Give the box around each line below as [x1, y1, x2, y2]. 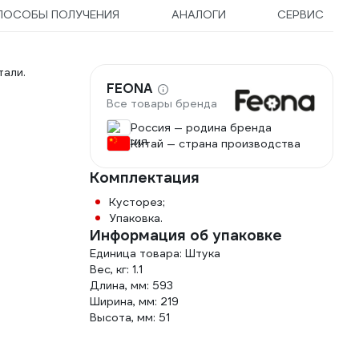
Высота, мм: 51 [90, 310, 170, 325]
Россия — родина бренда [131, 120, 272, 135]
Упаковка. [109, 211, 163, 225]
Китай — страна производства [131, 136, 301, 151]
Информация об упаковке [90, 226, 282, 244]
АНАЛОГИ [171, 7, 226, 22]
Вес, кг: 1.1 [90, 262, 143, 276]
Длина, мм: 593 [90, 278, 173, 292]
